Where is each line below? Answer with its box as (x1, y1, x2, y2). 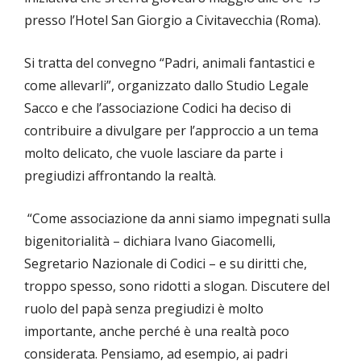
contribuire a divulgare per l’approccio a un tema (24, 122, 318, 140)
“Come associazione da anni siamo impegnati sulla (24, 210, 330, 228)
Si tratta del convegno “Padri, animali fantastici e (24, 54, 315, 73)
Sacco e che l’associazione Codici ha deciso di (24, 99, 291, 118)
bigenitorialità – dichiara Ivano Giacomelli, (24, 232, 276, 251)
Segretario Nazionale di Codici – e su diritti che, (24, 255, 307, 273)
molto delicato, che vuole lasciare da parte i (24, 144, 283, 163)
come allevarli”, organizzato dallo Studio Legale (24, 77, 309, 95)
